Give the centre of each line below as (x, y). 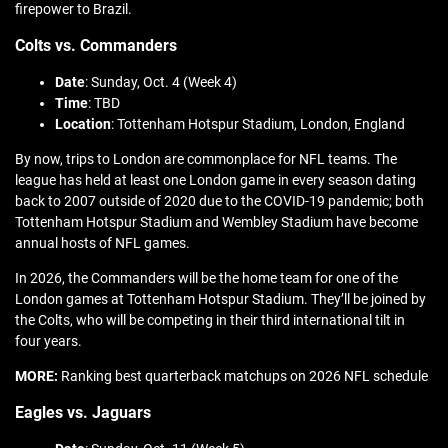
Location (83, 124)
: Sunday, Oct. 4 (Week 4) (161, 82)
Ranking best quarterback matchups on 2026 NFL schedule (244, 376)
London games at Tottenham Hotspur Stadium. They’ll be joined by (220, 299)
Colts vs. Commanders (96, 46)
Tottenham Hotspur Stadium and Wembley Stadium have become (216, 222)
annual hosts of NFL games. (102, 243)
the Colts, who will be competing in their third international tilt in (210, 320)
